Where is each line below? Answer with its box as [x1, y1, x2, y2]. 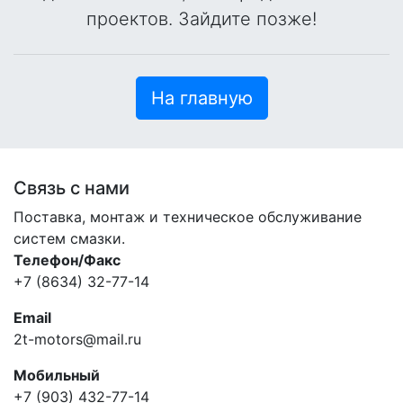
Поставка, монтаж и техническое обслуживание [13, 207, 362, 226]
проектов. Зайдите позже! [86, 7, 317, 30]
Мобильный [13, 365, 100, 384]
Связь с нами [13, 176, 130, 199]
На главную [150, 86, 253, 109]
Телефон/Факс [13, 250, 121, 269]
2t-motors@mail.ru [13, 329, 141, 348]
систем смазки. [13, 228, 125, 247]
